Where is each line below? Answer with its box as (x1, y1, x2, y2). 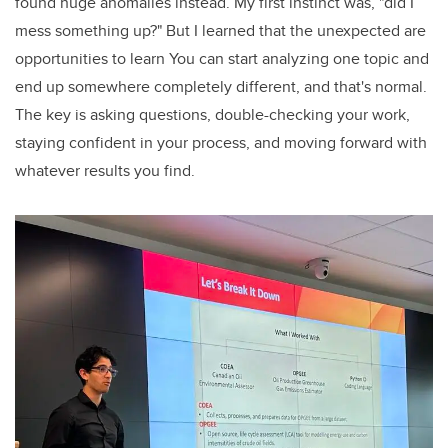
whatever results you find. (15, 159, 195, 183)
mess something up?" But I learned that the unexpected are (15, 19, 426, 43)
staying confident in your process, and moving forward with (15, 131, 427, 155)
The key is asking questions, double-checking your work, (15, 103, 410, 127)
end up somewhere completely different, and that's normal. (15, 75, 427, 99)
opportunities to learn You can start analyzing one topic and (15, 47, 429, 71)
